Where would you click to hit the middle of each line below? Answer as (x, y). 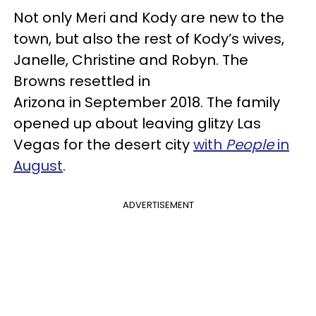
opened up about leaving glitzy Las (137, 123)
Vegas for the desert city (103, 145)
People (250, 145)
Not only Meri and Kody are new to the (149, 18)
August (38, 166)
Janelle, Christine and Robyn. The (131, 60)
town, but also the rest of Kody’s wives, (149, 39)
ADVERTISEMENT (158, 205)
